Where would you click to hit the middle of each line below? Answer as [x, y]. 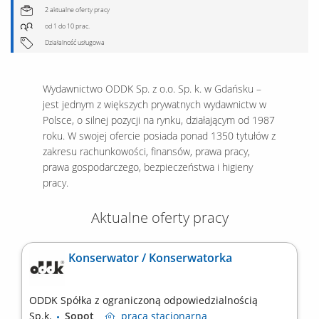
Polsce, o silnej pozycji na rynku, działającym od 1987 [159, 120]
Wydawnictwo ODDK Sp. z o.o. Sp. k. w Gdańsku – [152, 89]
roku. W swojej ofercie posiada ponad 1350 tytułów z [159, 136]
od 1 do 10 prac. [67, 26]
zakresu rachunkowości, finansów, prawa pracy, [146, 152]
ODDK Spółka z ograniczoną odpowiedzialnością [143, 300]
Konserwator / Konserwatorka [150, 258]
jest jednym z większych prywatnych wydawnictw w [155, 105]
